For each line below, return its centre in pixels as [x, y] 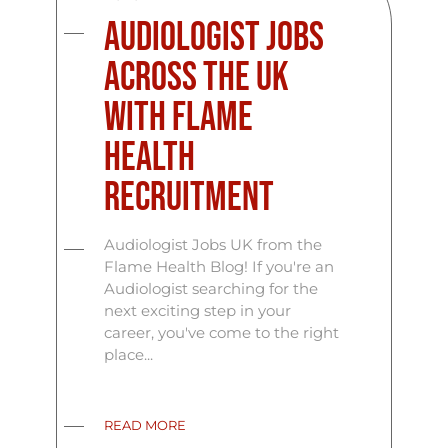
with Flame [179, 118]
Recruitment [189, 198]
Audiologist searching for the [211, 289]
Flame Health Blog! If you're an [219, 267]
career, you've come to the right [222, 333]
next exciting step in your [198, 311]
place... [129, 355]
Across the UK [197, 78]
